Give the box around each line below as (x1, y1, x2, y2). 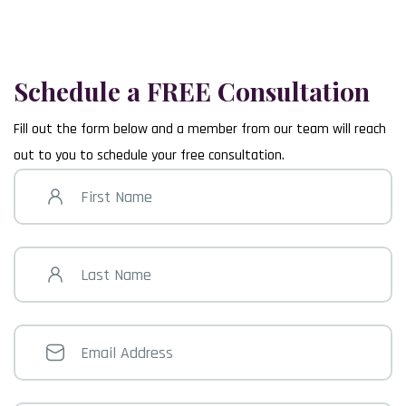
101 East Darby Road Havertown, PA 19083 (14, 26, 255, 45)
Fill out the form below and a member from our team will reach (14, 120, 386, 139)
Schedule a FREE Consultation (14, 74, 370, 108)
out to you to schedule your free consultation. (14, 146, 285, 165)
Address (14, 338, 61, 357)
